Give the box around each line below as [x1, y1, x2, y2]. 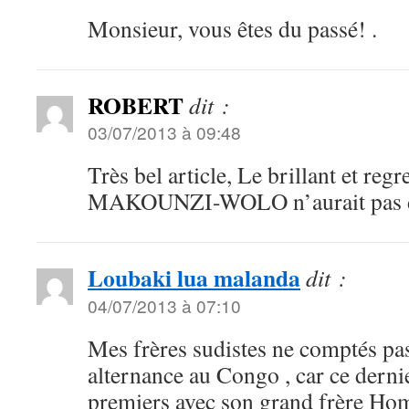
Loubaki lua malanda [88, 260, 300, 295]
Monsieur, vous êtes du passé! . [88, 13, 377, 44]
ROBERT [88, 88, 184, 122]
